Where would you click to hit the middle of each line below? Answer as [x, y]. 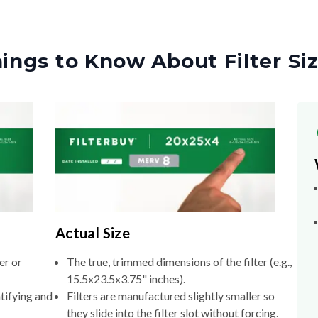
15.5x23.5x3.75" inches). [126, 279]
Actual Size [93, 233]
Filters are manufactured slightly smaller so [170, 296]
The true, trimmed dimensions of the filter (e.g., [179, 262]
